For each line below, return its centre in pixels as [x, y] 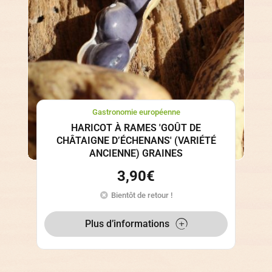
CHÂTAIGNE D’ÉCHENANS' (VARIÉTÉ [136, 141]
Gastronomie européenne [136, 112]
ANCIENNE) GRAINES [136, 154]
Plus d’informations [127, 223]
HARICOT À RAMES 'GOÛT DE [136, 128]
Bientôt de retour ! [141, 195]
